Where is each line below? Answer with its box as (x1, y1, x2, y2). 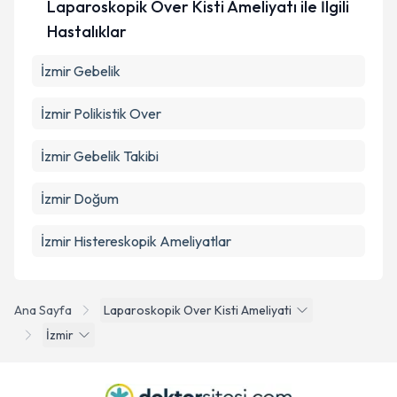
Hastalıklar (46, 21, 127, 42)
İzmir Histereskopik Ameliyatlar (41, 232, 231, 250)
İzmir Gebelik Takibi (41, 147, 159, 165)
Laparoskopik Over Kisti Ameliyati (104, 302, 292, 318)
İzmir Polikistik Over (41, 105, 161, 122)
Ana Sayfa (14, 302, 72, 318)
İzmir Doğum (41, 190, 119, 207)
